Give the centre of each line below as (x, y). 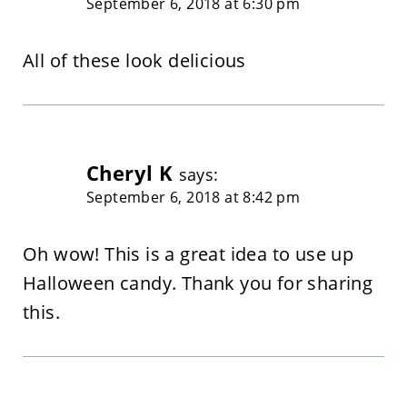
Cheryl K (129, 173)
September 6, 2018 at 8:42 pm (193, 197)
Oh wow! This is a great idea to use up (188, 253)
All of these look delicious (134, 60)
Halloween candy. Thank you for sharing (198, 283)
